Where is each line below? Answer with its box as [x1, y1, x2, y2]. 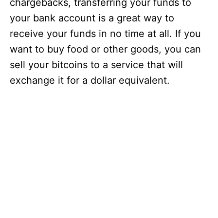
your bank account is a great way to [10, 12, 174, 24]
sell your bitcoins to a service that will [10, 59, 183, 71]
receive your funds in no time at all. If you [10, 28, 201, 40]
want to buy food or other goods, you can [10, 43, 201, 55]
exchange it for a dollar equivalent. [10, 74, 170, 87]
